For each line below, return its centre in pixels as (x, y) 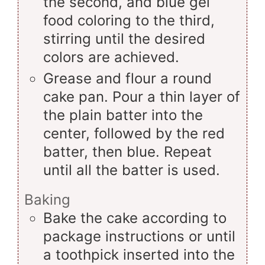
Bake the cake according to (135, 218)
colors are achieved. (111, 57)
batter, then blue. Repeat (127, 152)
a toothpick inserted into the (139, 255)
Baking (47, 200)
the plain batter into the (123, 115)
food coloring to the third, (129, 21)
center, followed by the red (134, 134)
